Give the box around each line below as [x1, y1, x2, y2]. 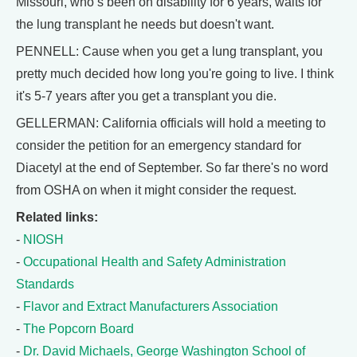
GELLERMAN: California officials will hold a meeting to [16, 116, 326, 131]
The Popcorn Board [23, 322, 134, 336]
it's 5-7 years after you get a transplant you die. [16, 89, 277, 104]
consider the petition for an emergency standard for [16, 139, 301, 153]
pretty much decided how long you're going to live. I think [16, 67, 334, 81]
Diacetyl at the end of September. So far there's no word [16, 161, 328, 175]
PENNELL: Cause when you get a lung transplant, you [16, 45, 323, 59]
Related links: [16, 210, 98, 225]
